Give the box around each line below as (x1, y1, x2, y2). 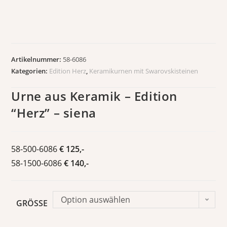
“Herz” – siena (11, 104, 96, 122)
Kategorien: (11, 66, 50, 76)
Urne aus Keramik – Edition (11, 88, 178, 105)
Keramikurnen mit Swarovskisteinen (89, 66, 199, 76)
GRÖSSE (16, 198, 44, 209)
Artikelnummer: (11, 55, 63, 64)
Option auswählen (61, 194, 131, 206)
